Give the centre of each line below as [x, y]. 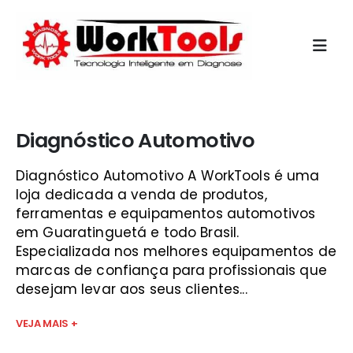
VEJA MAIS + [47, 323]
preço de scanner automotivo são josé [158, 110]
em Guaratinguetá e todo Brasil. [128, 232]
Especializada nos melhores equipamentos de [176, 251]
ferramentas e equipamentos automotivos [166, 214]
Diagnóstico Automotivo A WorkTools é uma [168, 176]
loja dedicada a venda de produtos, [141, 195]
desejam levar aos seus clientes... [132, 289]
